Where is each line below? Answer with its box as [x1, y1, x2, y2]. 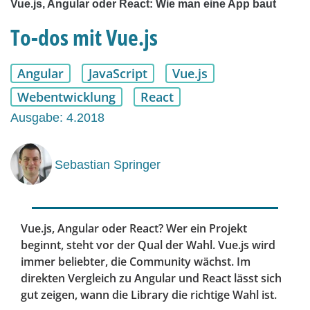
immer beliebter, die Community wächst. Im [21, 254, 250, 270]
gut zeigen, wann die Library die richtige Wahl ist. [21, 287, 277, 303]
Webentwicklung [17, 89, 116, 106]
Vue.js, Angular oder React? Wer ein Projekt [21, 221, 247, 237]
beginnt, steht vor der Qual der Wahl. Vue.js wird [21, 237, 275, 253]
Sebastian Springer [55, 157, 161, 172]
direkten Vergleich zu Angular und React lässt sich [21, 271, 282, 286]
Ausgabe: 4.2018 [10, 111, 104, 125]
